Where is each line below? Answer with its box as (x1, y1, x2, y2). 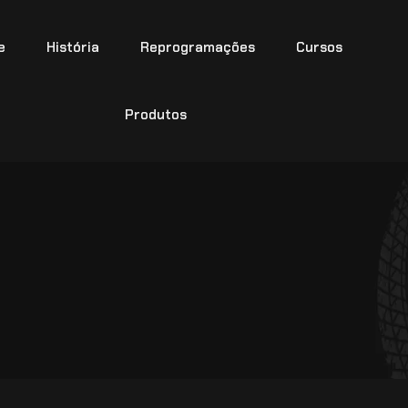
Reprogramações (140, 38, 256, 56)
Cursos (296, 38, 343, 56)
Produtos (124, 106, 187, 124)
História (46, 38, 100, 56)
